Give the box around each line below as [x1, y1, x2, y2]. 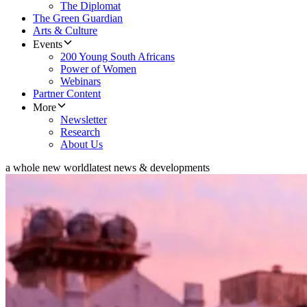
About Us [60, 138, 103, 151]
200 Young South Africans [60, 51, 175, 63]
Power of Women [60, 63, 136, 75]
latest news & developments [89, 162, 210, 174]
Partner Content [33, 88, 101, 100]
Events [33, 38, 62, 51]
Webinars [60, 75, 101, 88]
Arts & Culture [33, 25, 97, 37]
